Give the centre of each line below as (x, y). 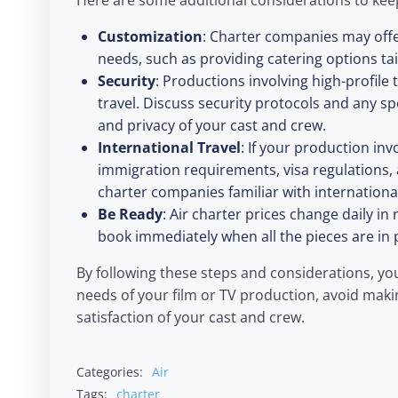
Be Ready (130, 215)
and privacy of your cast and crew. (212, 126)
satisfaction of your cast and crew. (191, 318)
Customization (150, 37)
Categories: (110, 371)
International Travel (169, 148)
